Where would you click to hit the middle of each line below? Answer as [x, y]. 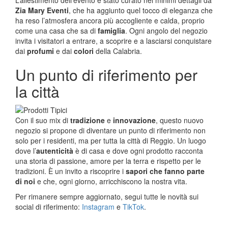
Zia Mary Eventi [42, 10]
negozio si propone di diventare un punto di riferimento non [110, 130]
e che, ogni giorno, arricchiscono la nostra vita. [111, 181]
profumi [40, 51]
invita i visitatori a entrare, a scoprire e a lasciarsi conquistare [113, 40]
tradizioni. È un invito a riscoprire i [70, 171]
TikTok [133, 206]
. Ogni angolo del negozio [166, 30]
